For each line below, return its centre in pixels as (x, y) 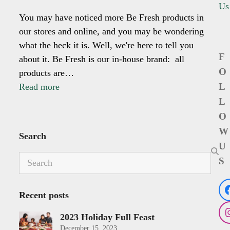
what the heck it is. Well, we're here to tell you (107, 45)
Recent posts (44, 195)
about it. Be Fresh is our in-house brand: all (102, 59)
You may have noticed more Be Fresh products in (112, 17)
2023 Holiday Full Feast (108, 217)
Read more (40, 87)
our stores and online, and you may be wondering (112, 31)
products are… (47, 73)
